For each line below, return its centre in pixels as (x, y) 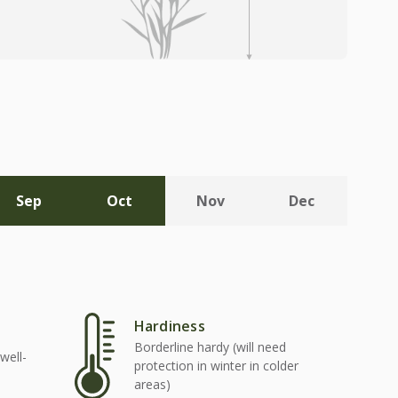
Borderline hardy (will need (210, 347)
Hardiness (169, 326)
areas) (152, 385)
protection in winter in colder (216, 366)
